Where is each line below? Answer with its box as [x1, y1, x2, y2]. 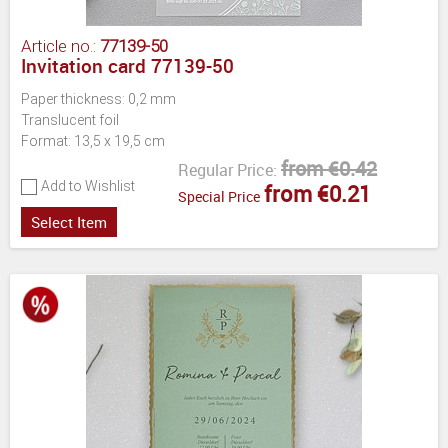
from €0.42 [281, 154, 377, 182]
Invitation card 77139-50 [21, 52, 234, 79]
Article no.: [21, 35, 100, 56]
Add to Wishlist [41, 177, 135, 194]
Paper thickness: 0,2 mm [21, 90, 176, 107]
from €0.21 [264, 178, 371, 208]
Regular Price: [178, 158, 277, 181]
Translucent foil [21, 111, 119, 128]
